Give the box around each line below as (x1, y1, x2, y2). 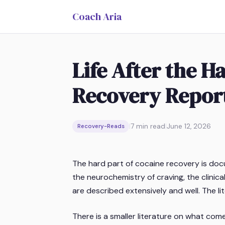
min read (134, 122, 166, 131)
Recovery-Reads (77, 123, 125, 131)
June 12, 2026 (167, 122, 211, 131)
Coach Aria (72, 10, 122, 24)
